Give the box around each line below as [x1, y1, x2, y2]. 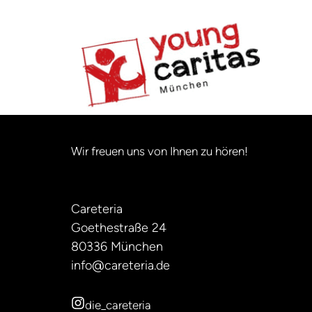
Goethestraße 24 [71, 220, 166, 236]
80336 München [71, 239, 163, 255]
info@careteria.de [71, 258, 170, 274]
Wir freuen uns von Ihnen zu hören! [71, 144, 248, 159]
